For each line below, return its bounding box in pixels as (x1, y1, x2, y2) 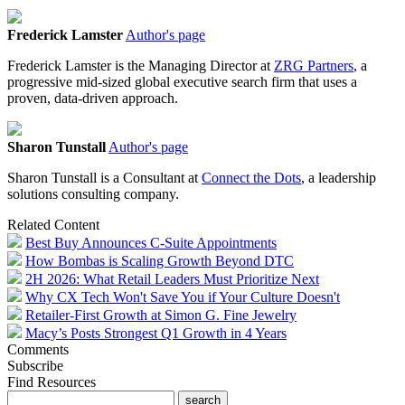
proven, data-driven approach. (7, 89, 178, 106)
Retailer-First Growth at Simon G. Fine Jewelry (25, 306, 297, 323)
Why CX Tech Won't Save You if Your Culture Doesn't (25, 288, 340, 305)
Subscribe (7, 357, 63, 373)
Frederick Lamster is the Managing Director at (7, 57, 274, 73)
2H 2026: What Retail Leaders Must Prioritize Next (25, 270, 319, 287)
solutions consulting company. (7, 185, 179, 202)
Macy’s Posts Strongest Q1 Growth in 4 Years (25, 325, 287, 341)
